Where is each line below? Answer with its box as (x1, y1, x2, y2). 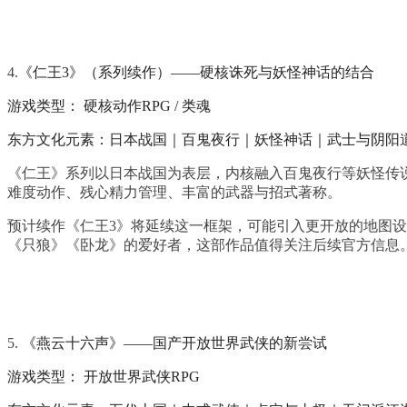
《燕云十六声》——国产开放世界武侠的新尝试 (22, 334, 327, 351)
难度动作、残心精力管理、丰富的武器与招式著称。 (7, 184, 342, 200)
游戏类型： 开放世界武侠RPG (7, 368, 200, 384)
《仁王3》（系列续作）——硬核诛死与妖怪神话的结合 (18, 64, 374, 80)
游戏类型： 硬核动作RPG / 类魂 (7, 97, 211, 114)
